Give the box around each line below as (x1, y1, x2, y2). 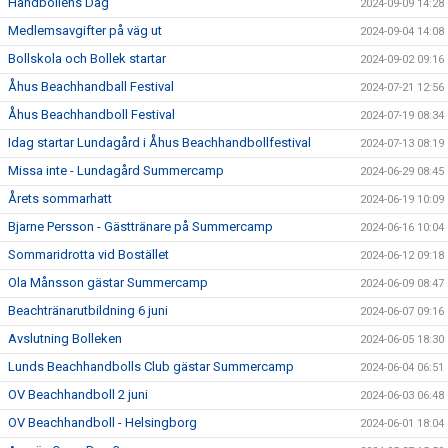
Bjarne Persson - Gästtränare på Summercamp (8, 219, 273, 235)
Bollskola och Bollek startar (8, 51, 166, 67)
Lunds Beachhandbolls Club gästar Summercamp (8, 359, 294, 375)
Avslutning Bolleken (8, 331, 122, 347)
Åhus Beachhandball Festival (8, 79, 174, 95)
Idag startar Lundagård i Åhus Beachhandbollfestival (8, 135, 311, 151)
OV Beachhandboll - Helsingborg (8, 415, 197, 431)
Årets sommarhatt (8, 191, 112, 207)
